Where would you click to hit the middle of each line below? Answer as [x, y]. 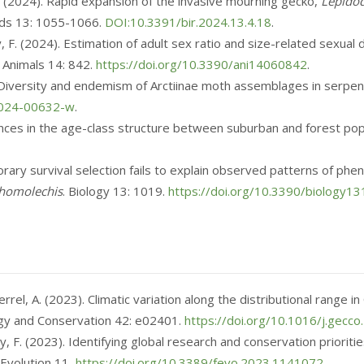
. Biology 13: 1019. [115, 191]
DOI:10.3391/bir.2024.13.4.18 [188, 22]
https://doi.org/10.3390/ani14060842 [201, 64]
